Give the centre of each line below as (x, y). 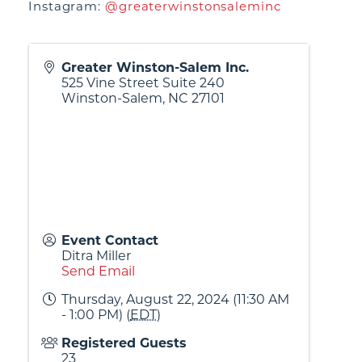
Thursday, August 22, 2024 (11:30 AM (175, 299)
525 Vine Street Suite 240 (143, 83)
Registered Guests (124, 343)
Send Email (98, 271)
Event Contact (110, 240)
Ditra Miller (96, 256)
